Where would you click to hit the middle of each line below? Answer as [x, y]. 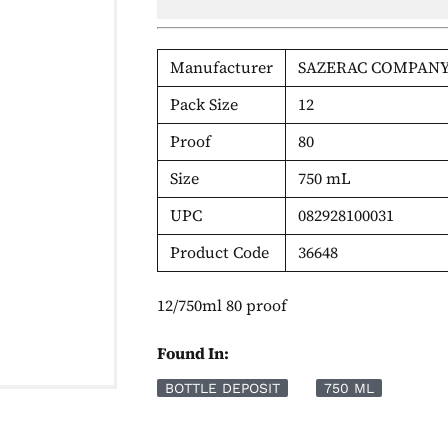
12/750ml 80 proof [222, 305]
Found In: [193, 352]
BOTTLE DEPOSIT [223, 387]
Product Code [220, 252]
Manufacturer [222, 67]
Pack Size [204, 104]
